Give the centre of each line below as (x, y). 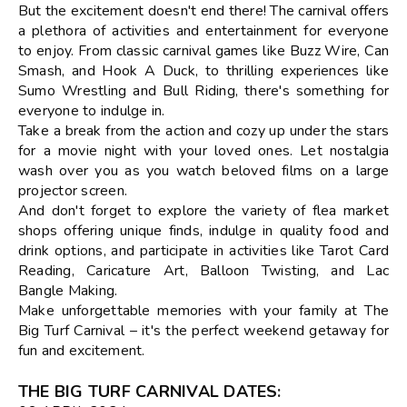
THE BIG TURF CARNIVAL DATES (148, 391)
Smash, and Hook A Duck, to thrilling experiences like (203, 70)
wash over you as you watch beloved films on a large (203, 170)
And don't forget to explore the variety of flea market (203, 210)
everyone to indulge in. (92, 110)
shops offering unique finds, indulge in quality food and (203, 230)
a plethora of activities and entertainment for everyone (203, 30)
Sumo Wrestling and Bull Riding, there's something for (203, 90)
